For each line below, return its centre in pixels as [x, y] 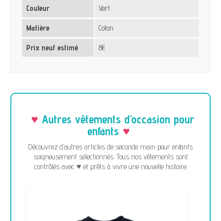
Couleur [37, 8]
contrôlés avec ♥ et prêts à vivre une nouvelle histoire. [110, 167]
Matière [37, 28]
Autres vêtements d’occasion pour [118, 119]
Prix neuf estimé [52, 48]
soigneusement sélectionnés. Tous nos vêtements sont [110, 157]
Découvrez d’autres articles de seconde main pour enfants [110, 147]
